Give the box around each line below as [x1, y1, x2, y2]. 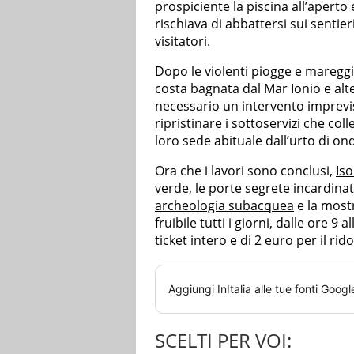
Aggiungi [168, 282, 217, 296]
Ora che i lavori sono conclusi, [155, 162, 336, 180]
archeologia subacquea [155, 197, 294, 215]
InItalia [217, 282, 251, 296]
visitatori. [155, 32, 210, 51]
